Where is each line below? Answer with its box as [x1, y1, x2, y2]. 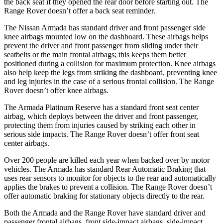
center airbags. [4, 138, 49, 147]
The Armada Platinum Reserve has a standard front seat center [4, 103, 199, 111]
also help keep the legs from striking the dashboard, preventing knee [4, 68, 217, 77]
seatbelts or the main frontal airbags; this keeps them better [4, 50, 186, 59]
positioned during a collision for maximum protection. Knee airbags [4, 59, 216, 68]
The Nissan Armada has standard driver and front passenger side [4, 23, 206, 32]
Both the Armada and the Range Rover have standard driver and [4, 208, 206, 217]
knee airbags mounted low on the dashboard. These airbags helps [4, 32, 208, 41]
